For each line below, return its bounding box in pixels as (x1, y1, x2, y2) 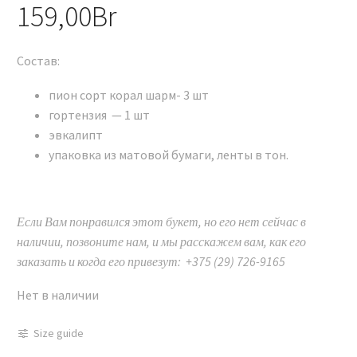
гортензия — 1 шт (49, 106, 150, 123)
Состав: (17, 53, 60, 69)
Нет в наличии (17, 287, 99, 304)
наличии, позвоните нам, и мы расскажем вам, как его (17, 233, 306, 249)
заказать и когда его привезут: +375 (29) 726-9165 (17, 253, 285, 269)
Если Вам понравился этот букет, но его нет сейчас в (17, 213, 306, 229)
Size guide (33, 326, 84, 341)
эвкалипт (49, 126, 103, 143)
